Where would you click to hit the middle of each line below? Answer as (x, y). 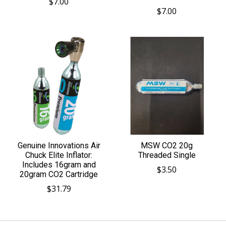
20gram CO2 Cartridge (59, 174)
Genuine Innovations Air (59, 145)
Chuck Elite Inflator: (59, 155)
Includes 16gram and (59, 164)
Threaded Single (167, 155)
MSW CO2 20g (167, 145)
